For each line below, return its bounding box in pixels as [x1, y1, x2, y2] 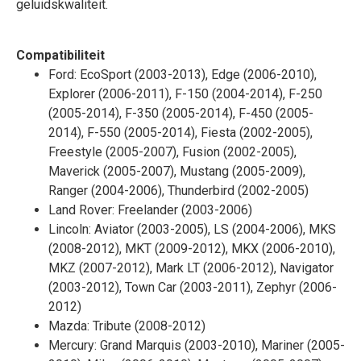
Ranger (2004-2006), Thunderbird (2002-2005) [48, 183, 309, 198]
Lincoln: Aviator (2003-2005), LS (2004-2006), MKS [48, 222, 336, 237]
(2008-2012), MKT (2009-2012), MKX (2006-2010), [48, 241, 335, 256]
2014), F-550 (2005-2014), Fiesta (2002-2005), [48, 125, 313, 140]
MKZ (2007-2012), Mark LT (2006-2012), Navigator [48, 260, 334, 276]
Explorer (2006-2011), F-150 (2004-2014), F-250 [48, 86, 322, 102]
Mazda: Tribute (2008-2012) [48, 318, 205, 334]
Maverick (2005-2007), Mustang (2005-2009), [48, 164, 305, 179]
